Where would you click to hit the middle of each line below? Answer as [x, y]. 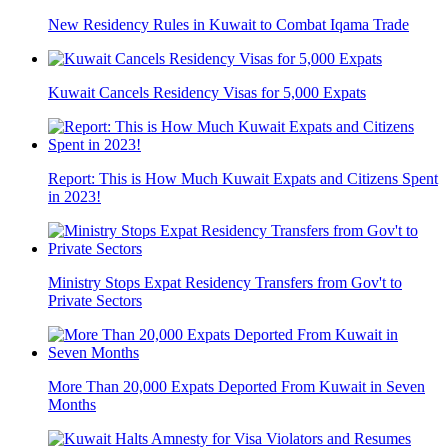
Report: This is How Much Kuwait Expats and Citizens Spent [243, 179]
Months [72, 405]
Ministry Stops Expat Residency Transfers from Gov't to [225, 283]
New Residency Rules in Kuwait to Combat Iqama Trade [228, 25]
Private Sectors [95, 301]
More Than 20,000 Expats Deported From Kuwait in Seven [236, 387]
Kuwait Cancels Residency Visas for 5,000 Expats [207, 93]
